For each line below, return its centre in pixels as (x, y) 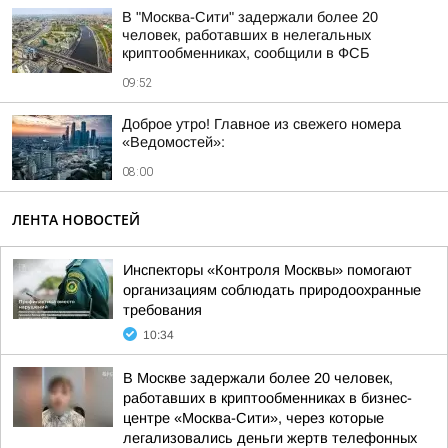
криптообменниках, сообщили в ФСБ (246, 53)
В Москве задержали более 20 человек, (258, 378)
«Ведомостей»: (173, 142)
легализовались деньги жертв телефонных (270, 438)
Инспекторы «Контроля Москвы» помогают (267, 270)
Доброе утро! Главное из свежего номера (261, 124)
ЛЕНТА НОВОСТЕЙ (76, 219)
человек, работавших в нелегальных (246, 35)
